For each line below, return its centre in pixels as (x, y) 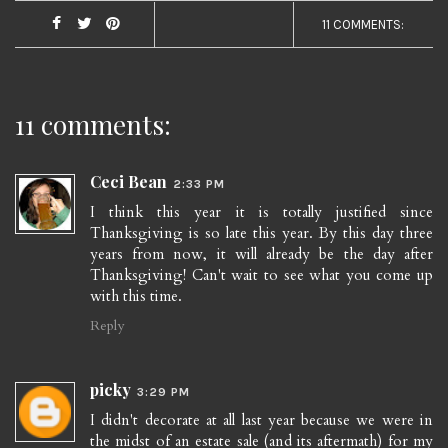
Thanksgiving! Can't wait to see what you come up (261, 275)
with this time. (136, 296)
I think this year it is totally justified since (261, 212)
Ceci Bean (128, 182)
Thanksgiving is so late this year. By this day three (261, 233)
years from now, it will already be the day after (261, 254)
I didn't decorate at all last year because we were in (261, 419)
